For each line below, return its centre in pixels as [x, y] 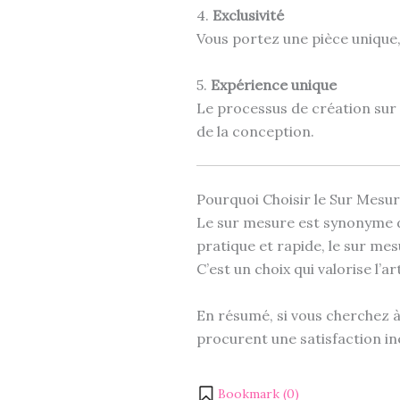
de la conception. [255, 131]
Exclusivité [248, 15]
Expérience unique [274, 84]
